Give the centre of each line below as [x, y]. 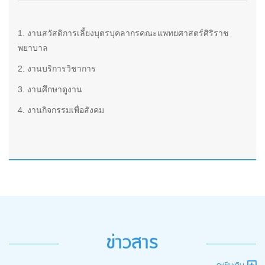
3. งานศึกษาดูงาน [50, 90]
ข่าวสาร [132, 244]
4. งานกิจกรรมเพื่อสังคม [61, 110]
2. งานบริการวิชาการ [57, 69]
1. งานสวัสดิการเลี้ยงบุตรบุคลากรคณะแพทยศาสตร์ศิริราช [123, 33]
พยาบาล [33, 48]
